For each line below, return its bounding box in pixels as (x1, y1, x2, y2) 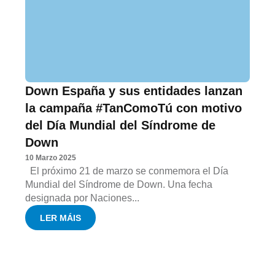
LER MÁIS (40, 212, 82, 223)
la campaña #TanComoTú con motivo (25, 101, 242, 115)
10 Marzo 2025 (25, 153, 77, 163)
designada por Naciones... (25, 193, 140, 204)
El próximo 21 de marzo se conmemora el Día (25, 166, 229, 177)
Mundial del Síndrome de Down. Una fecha (25, 179, 213, 190)
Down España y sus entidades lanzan (25, 84, 243, 98)
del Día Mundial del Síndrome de (25, 118, 216, 133)
